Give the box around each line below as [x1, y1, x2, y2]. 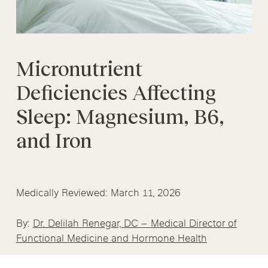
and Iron [16, 129, 92, 152]
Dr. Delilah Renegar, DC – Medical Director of [32, 217, 237, 232]
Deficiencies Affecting [16, 81, 216, 104]
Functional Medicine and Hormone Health [16, 232, 207, 246]
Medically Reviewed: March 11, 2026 [16, 187, 181, 202]
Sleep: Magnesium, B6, [16, 105, 224, 128]
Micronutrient [16, 57, 142, 80]
